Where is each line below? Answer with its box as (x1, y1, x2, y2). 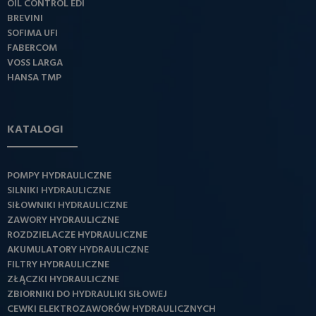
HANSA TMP (7, 70, 61, 87)
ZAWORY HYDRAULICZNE (7, 212, 119, 229)
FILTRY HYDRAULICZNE (7, 257, 109, 274)
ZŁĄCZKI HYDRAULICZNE (7, 272, 119, 288)
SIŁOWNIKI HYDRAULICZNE (7, 197, 128, 214)
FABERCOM (7, 40, 57, 57)
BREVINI (7, 11, 43, 28)
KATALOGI (7, 121, 63, 140)
